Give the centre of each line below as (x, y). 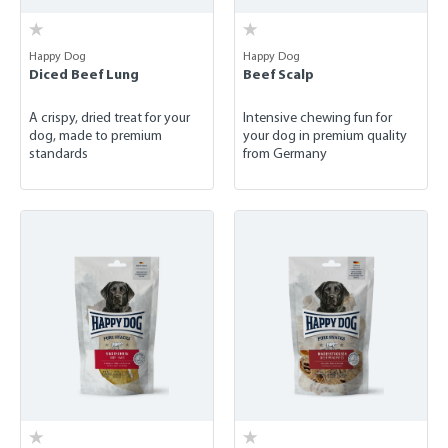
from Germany (285, 153)
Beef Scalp (278, 74)
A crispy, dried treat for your (109, 117)
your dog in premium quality (325, 135)
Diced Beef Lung (84, 74)
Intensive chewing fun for (317, 117)
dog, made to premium (95, 135)
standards (58, 153)
